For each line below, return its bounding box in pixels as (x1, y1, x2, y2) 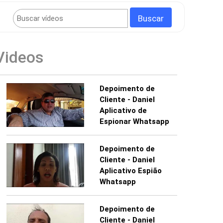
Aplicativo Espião (99, 166, 162, 176)
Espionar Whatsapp (99, 117, 169, 126)
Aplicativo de (99, 106, 147, 115)
